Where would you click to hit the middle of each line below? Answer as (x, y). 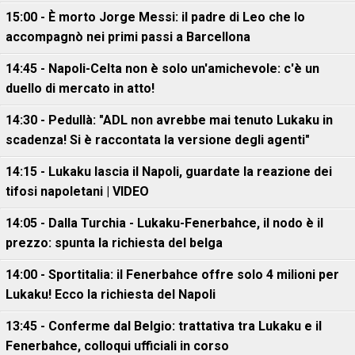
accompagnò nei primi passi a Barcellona (128, 37)
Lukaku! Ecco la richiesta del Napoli (111, 294)
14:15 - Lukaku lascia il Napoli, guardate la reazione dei (169, 172)
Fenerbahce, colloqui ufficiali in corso (117, 346)
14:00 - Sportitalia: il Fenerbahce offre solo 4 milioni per (172, 275)
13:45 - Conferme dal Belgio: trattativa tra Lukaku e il (164, 326)
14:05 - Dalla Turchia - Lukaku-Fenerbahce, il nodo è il (164, 223)
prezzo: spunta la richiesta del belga (114, 243)
